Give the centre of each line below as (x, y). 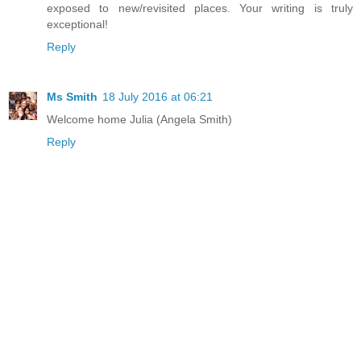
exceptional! (77, 25)
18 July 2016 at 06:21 (158, 97)
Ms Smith (72, 97)
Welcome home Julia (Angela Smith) (139, 120)
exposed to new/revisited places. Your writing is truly (200, 8)
